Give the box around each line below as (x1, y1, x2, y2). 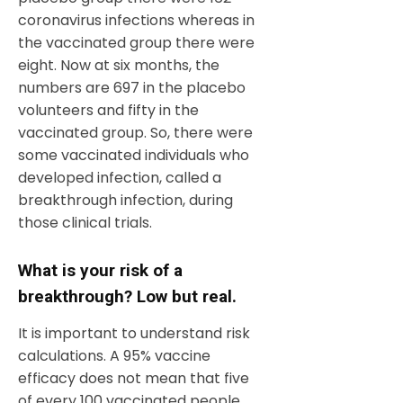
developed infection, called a (18, 167, 221, 189)
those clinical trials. (18, 212, 152, 234)
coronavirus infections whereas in (18, 10, 255, 31)
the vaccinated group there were (18, 32, 255, 54)
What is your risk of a (18, 260, 183, 282)
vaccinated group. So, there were (18, 122, 253, 144)
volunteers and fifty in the (18, 100, 199, 121)
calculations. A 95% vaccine (18, 345, 210, 367)
